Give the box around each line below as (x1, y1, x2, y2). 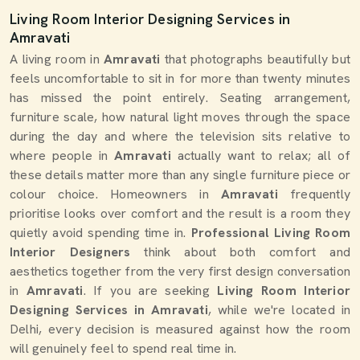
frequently (277, 186, 350, 202)
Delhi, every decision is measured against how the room (10, 321, 350, 337)
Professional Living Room (190, 224, 350, 241)
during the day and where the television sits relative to (10, 128, 350, 145)
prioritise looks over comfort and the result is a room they (10, 205, 350, 222)
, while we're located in (207, 301, 350, 318)
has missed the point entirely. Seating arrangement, (10, 89, 350, 106)
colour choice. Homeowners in (10, 186, 222, 202)
